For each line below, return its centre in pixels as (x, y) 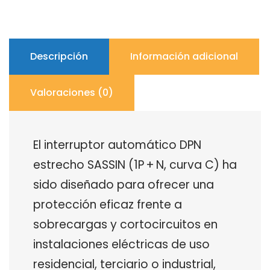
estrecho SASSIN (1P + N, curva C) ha (135, 165)
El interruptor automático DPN (117, 145)
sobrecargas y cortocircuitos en (125, 225)
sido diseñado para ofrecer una (124, 185)
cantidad (30, 20)
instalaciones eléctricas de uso (121, 245)
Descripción (59, 57)
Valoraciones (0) (72, 93)
